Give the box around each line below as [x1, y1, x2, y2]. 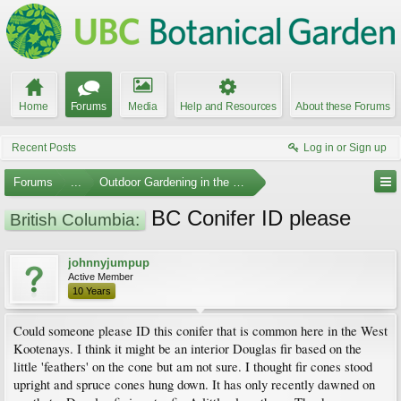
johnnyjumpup [68, 256, 149, 269]
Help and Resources [179, 100, 277, 113]
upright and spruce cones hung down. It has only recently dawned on [13, 376, 375, 393]
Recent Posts [12, 141, 76, 154]
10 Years [73, 286, 111, 296]
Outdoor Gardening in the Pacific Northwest [99, 175, 324, 189]
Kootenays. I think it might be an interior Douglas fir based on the [13, 340, 362, 357]
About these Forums [295, 100, 390, 113]
